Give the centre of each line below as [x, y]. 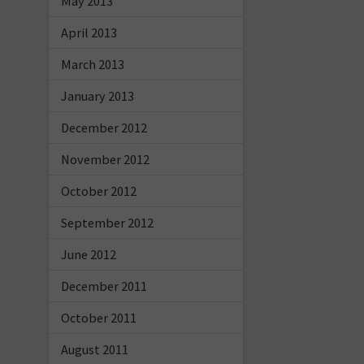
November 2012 [105, 159]
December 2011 [104, 286]
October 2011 [98, 317]
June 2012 [88, 254]
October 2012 [98, 191]
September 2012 [107, 222]
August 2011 [94, 349]
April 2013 [89, 32]
